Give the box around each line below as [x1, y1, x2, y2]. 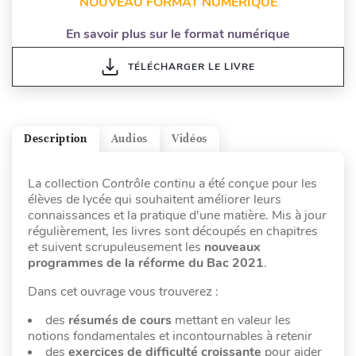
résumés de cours [68, 311, 172, 329]
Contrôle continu [102, 174, 195, 192]
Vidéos [171, 132, 208, 146]
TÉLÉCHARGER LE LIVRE [127, 60, 255, 73]
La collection [28, 174, 102, 192]
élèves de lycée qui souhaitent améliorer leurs [28, 190, 281, 208]
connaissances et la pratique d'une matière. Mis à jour [28, 206, 327, 224]
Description [24, 132, 87, 146]
